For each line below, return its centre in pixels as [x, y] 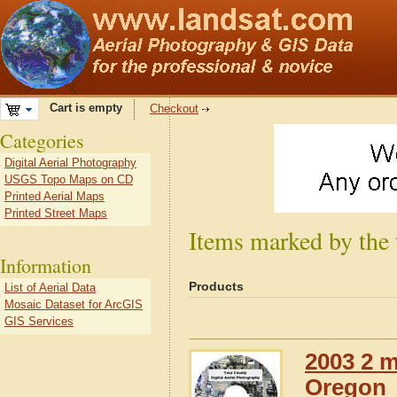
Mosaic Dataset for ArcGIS [74, 304]
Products [216, 286]
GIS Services [39, 321]
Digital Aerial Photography [70, 163]
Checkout [174, 109]
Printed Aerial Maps [54, 196]
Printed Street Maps [56, 213]
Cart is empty [81, 108]
